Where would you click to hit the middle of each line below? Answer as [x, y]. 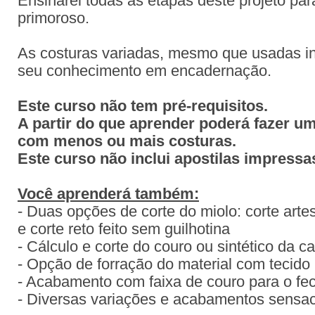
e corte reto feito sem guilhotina [124, 229]
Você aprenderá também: [108, 194]
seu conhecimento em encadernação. [144, 71]
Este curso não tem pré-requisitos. [145, 106]
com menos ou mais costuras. [127, 141]
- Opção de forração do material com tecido [164, 264]
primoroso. [53, 18]
